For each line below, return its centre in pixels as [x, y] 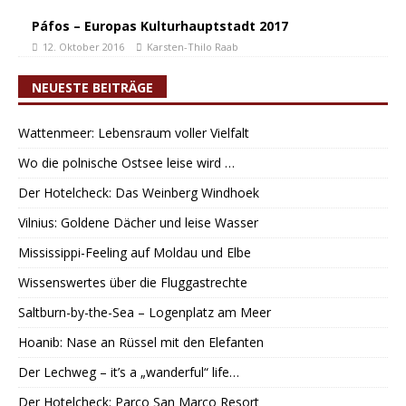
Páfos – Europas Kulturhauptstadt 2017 [160, 26]
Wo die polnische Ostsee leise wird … [126, 163]
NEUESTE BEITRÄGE [92, 87]
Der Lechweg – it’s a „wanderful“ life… [129, 372]
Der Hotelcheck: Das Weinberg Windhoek [139, 193]
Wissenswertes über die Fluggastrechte [133, 282]
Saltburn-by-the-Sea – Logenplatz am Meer [145, 312]
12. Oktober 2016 [83, 47]
